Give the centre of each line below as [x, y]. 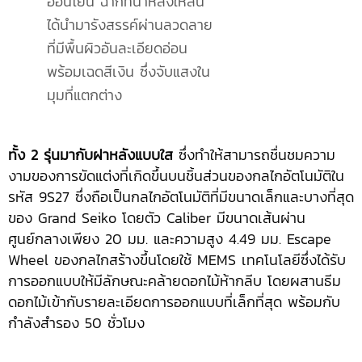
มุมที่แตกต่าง [84, 95]
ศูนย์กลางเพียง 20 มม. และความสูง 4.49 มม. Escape [170, 239]
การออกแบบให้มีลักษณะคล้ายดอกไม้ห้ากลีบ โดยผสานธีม [175, 281]
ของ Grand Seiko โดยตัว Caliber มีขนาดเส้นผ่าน [157, 218]
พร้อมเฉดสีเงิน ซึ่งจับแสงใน [128, 72]
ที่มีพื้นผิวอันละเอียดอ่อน [117, 48]
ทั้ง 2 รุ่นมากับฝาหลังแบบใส [90, 155]
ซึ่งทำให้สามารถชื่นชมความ [254, 155]
